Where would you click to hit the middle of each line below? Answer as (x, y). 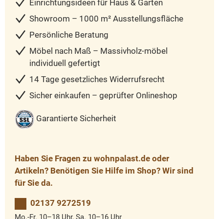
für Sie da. (34, 183)
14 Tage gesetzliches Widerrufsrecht (97, 79)
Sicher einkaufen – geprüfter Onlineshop (103, 96)
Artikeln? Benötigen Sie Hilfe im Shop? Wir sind (104, 171)
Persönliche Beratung (69, 35)
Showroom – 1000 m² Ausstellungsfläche (106, 19)
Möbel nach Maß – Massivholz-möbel (99, 51)
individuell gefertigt (65, 63)
